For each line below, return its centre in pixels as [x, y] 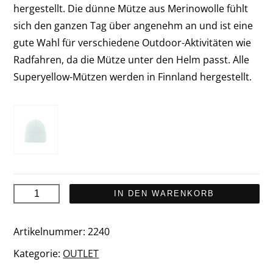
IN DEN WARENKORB [165, 193]
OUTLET [81, 253]
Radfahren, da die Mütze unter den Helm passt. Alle [132, 59]
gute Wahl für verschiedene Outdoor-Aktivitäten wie [133, 42]
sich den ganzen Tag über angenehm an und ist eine [133, 25]
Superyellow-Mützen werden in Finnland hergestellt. [133, 76]
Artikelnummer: [51, 231]
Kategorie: [38, 253]
